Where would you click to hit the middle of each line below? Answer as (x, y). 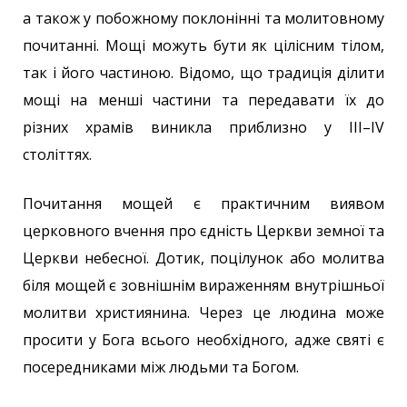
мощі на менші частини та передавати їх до (203, 100)
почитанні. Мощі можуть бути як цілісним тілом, (203, 45)
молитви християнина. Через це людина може (203, 313)
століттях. (57, 154)
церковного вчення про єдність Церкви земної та (203, 231)
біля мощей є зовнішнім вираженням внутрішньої (203, 285)
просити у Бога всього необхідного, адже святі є (203, 340)
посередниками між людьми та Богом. (161, 367)
